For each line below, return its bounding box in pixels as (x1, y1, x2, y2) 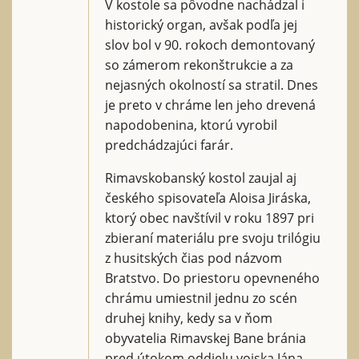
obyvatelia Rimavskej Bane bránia (105, 329, 306, 347)
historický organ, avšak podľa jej (105, 15, 297, 34)
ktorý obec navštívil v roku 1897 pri (105, 208, 314, 227)
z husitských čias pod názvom (105, 248, 282, 267)
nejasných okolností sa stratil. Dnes (105, 75, 318, 94)
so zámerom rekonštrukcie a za (105, 55, 293, 74)
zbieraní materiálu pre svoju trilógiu (105, 228, 321, 247)
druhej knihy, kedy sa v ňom (105, 309, 272, 327)
